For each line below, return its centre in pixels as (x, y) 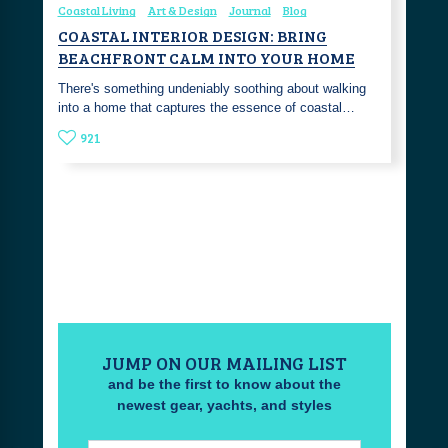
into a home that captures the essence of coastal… (206, 107)
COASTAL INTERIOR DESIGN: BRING (192, 35)
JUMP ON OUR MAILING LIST (224, 363)
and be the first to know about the (224, 384)
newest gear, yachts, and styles (224, 405)
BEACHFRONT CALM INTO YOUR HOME (206, 57)
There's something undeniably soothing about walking (211, 88)
